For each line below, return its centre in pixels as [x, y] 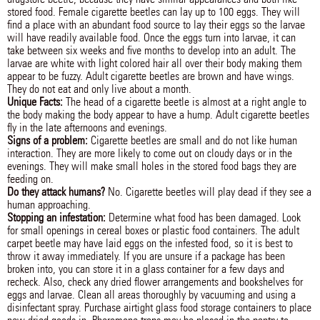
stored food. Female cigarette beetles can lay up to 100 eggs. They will [154, 12]
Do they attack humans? [56, 192]
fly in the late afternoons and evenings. [87, 127]
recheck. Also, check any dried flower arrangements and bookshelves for [155, 282]
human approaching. [49, 205]
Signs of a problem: [47, 140]
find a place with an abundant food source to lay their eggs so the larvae [156, 25]
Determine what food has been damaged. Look [203, 217]
